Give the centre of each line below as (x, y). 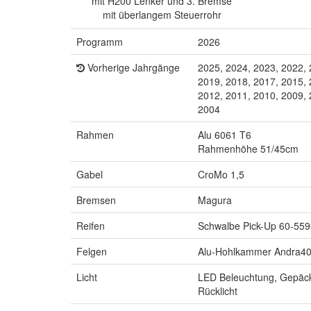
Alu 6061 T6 (225, 134)
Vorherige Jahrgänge (132, 67)
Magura (215, 200)
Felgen (92, 251)
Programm (100, 41)
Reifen (91, 225)
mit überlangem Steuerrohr (162, 14)
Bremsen (96, 200)
